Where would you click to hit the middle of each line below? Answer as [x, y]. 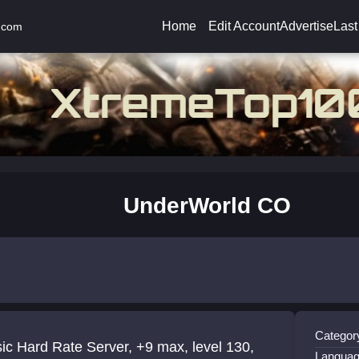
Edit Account [244, 26]
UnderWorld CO [207, 206]
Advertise [307, 26]
